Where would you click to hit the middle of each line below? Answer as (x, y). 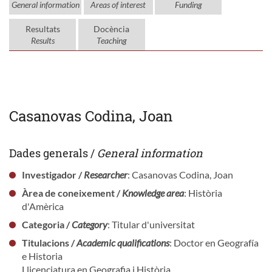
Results (42, 40)
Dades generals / (53, 153)
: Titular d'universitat (151, 224)
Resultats (42, 29)
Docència (111, 29)
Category (89, 224)
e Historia (42, 256)
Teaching (111, 40)
